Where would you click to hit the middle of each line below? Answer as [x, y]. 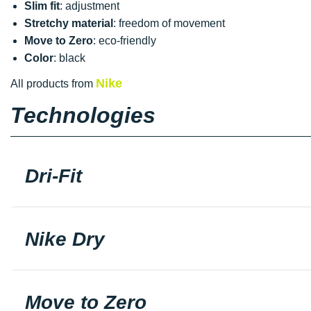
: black [69, 58]
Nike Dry [65, 239]
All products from [53, 83]
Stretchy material [69, 23]
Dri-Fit [53, 176]
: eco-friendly [125, 40]
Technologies [83, 115]
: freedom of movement [169, 23]
